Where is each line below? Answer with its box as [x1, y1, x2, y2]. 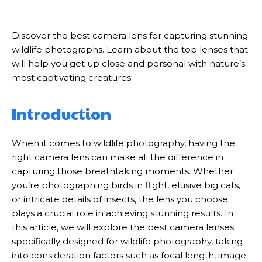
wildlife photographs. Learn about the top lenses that [12, 44, 248, 55]
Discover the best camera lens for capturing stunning [12, 30, 248, 41]
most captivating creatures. [12, 72, 133, 83]
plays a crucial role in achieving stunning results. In [12, 208, 233, 219]
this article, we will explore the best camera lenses [12, 222, 234, 233]
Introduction [12, 102, 111, 125]
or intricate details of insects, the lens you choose [12, 194, 228, 205]
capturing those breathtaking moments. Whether [12, 166, 233, 177]
